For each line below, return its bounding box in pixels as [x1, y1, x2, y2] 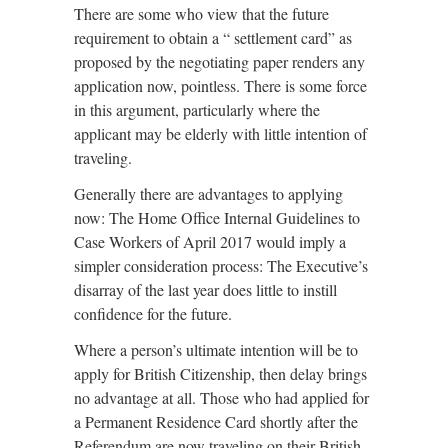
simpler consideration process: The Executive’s [74, 255, 368, 276]
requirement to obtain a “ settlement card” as [74, 27, 352, 48]
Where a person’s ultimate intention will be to [74, 339, 358, 360]
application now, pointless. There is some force [74, 75, 367, 96]
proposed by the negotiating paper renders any [74, 51, 365, 72]
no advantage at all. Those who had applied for [74, 387, 369, 408]
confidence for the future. [74, 303, 232, 324]
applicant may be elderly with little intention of [74, 123, 367, 144]
